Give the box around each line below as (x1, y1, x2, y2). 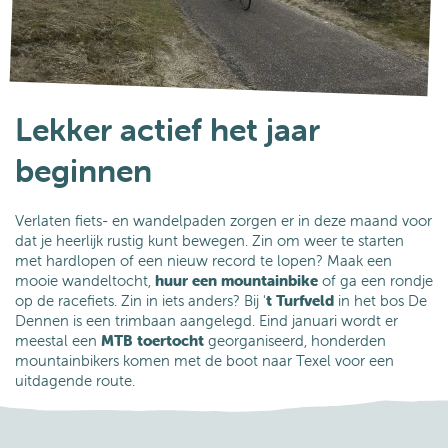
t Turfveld (266, 290, 334, 310)
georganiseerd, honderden (204, 330, 386, 350)
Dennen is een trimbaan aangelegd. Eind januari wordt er (15, 310, 398, 330)
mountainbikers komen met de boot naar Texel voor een (15, 350, 394, 370)
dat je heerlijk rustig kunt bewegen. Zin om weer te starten (15, 230, 404, 250)
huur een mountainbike (155, 270, 318, 290)
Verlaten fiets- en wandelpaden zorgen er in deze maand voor (15, 210, 432, 230)
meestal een (15, 330, 101, 350)
